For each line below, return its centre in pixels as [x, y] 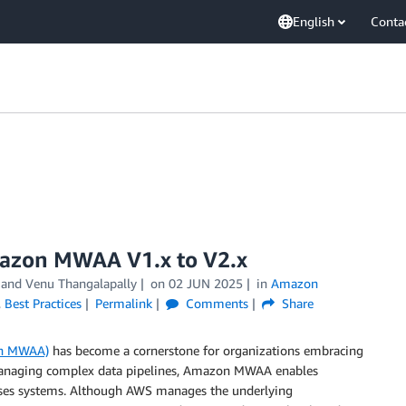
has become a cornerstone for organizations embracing [206, 350]
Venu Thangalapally [81, 283]
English [314, 21]
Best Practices [43, 303]
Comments [215, 303]
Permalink [123, 303]
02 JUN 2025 [205, 283]
